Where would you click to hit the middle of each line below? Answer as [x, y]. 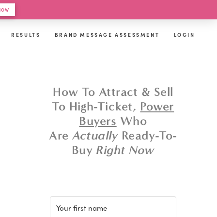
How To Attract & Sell [113, 92]
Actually [95, 136]
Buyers [98, 121]
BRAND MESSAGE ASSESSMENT [107, 35]
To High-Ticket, [96, 107]
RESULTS [26, 35]
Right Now [125, 150]
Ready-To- [147, 136]
